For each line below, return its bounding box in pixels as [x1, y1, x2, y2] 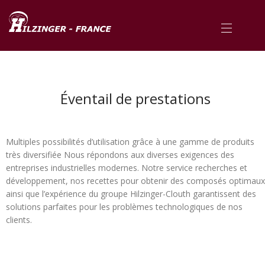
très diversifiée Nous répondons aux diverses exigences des [6, 149, 234, 161]
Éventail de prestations [60, 89, 211, 109]
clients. [6, 214, 32, 226]
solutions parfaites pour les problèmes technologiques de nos [6, 201, 243, 213]
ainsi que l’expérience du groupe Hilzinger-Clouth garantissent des [6, 188, 256, 200]
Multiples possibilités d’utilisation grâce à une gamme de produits [6, 136, 254, 148]
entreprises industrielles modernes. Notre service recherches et [6, 162, 247, 174]
